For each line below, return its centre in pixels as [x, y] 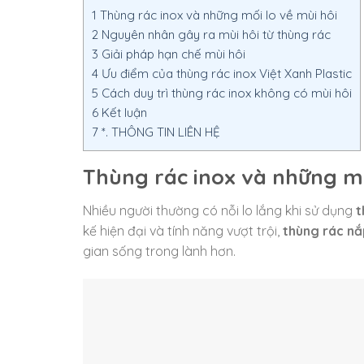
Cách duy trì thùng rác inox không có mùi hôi [225, 93]
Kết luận [123, 113]
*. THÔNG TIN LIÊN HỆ [159, 132]
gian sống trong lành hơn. [159, 251]
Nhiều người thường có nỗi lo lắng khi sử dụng [219, 211]
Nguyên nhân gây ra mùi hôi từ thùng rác [214, 35]
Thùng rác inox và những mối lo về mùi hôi [217, 15]
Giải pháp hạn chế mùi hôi [172, 54]
